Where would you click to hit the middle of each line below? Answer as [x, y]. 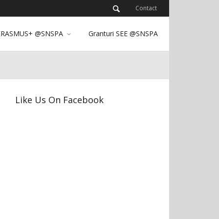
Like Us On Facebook [59, 100]
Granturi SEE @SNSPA [123, 33]
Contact [146, 8]
